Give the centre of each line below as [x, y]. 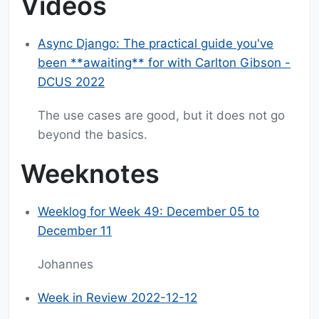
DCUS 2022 [71, 82]
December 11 [75, 231]
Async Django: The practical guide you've [156, 44]
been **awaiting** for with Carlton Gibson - [164, 63]
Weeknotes [90, 174]
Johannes [66, 265]
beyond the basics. [93, 135]
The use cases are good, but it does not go [161, 116]
